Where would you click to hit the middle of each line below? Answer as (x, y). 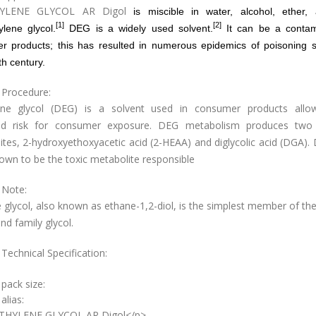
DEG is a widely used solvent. (139, 28)
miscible (166, 11)
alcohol (256, 11)
